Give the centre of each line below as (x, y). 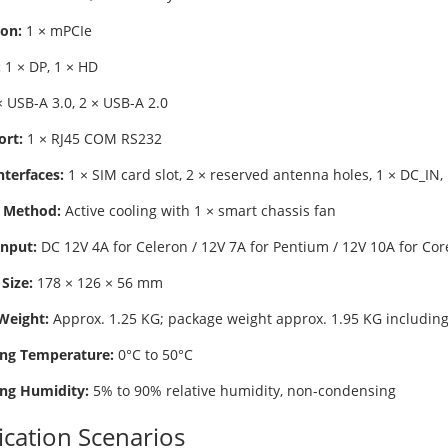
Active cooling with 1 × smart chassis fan (198, 210)
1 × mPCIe (56, 30)
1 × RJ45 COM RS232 (92, 138)
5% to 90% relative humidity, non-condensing (242, 390)
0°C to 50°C (153, 354)
